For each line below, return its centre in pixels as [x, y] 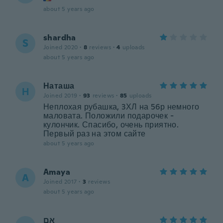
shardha [60, 38]
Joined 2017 [60, 182]
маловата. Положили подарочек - [109, 116]
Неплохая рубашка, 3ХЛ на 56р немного [121, 107]
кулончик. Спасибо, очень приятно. [111, 125]
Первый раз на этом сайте [95, 134]
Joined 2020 [61, 47]
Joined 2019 [60, 96]
